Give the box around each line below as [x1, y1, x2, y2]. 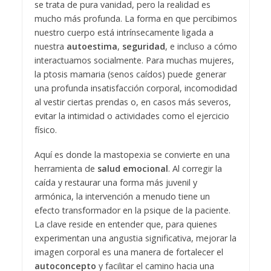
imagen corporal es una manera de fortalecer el [34, 246, 223, 258]
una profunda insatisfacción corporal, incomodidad [34, 82, 237, 94]
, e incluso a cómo [165, 41, 237, 53]
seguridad [122, 41, 165, 53]
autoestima [66, 41, 117, 53]
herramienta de [34, 163, 97, 175]
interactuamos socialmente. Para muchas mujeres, [34, 54, 234, 67]
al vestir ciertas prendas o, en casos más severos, [34, 96, 231, 108]
